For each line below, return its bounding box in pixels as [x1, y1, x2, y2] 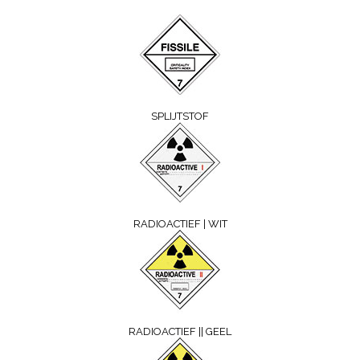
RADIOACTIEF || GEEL [129, 325, 231, 337]
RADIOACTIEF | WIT [133, 218, 227, 230]
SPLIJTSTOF [151, 110, 209, 122]
